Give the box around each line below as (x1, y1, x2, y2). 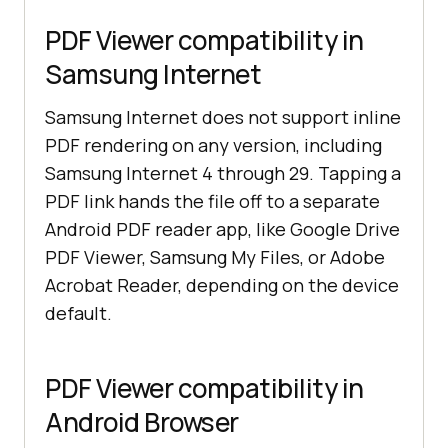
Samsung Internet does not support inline (45, 105, 401, 130)
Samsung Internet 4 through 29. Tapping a (45, 161, 401, 186)
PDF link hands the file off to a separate (45, 189, 380, 214)
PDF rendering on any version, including (45, 133, 382, 158)
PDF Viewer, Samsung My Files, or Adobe (45, 245, 385, 270)
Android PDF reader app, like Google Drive (45, 217, 400, 242)
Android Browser (45, 404, 239, 441)
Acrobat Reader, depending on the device (45, 273, 399, 298)
